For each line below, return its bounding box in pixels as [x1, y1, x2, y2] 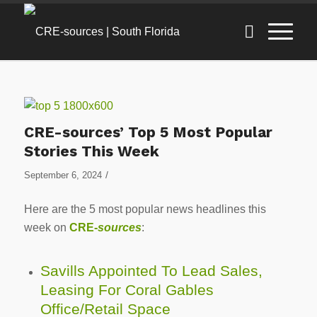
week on [23, 221, 69, 234]
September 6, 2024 [23, 170, 102, 180]
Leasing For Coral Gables [40, 282, 214, 299]
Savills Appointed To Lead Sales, [40, 263, 263, 279]
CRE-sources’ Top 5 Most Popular [23, 123, 272, 141]
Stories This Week [23, 142, 159, 160]
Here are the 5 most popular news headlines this [23, 202, 266, 215]
